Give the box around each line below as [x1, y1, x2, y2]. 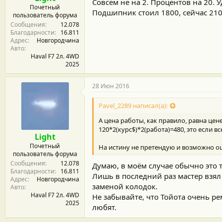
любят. [92, 202, 116, 212]
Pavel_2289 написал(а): [99, 101, 167, 110]
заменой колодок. [92, 181, 158, 191]
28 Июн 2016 [92, 81, 129, 90]
